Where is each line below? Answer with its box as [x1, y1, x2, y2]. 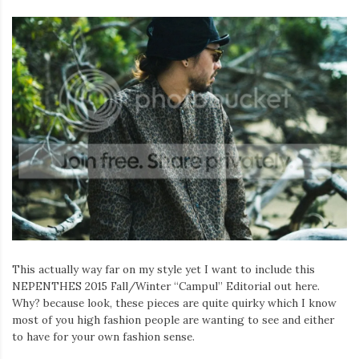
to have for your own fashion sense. [12, 329, 195, 344]
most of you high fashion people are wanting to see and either [12, 312, 334, 327]
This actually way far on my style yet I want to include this [12, 261, 315, 276]
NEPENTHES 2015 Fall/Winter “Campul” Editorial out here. [12, 278, 320, 293]
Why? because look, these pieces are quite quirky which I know [12, 295, 337, 310]
